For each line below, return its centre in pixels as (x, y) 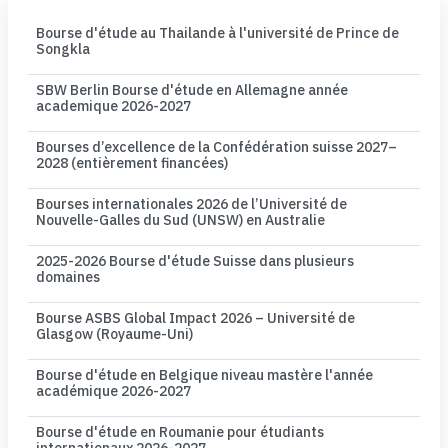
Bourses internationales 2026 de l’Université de (191, 204)
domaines (68, 277)
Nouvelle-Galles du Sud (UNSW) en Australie (180, 220)
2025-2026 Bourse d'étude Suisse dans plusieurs (195, 261)
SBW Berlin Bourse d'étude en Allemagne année (192, 90)
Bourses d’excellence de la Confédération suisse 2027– (216, 147)
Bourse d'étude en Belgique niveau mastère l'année (204, 375)
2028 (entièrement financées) (132, 163)
